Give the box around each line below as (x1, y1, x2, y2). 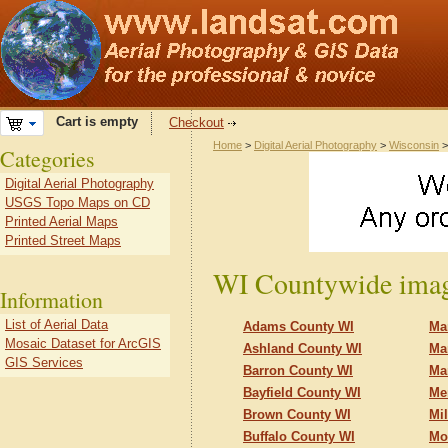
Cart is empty (44, 114, 138, 130)
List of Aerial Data (5, 317, 108, 332)
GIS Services (5, 355, 83, 370)
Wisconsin (389, 139, 439, 151)
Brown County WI (243, 407, 351, 422)
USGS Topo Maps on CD (5, 195, 150, 210)
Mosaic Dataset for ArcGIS (5, 336, 161, 351)
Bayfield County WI (243, 385, 361, 400)
